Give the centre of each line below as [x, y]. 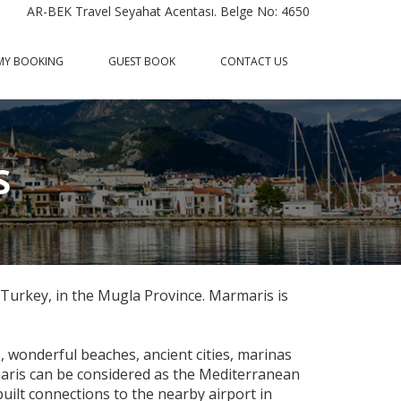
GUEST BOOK [142, 61]
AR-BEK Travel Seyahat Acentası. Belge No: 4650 [168, 11]
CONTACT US [254, 61]
